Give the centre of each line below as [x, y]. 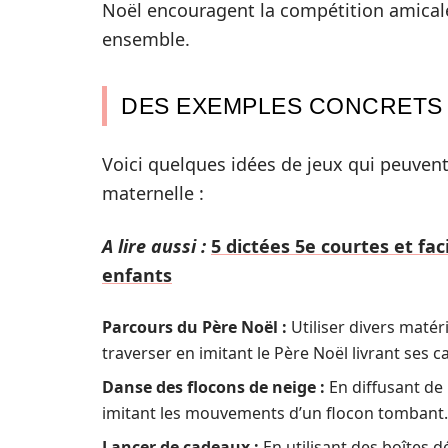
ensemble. [146, 39]
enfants [137, 275]
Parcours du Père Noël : [194, 327]
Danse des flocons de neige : [213, 387]
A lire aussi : [154, 246]
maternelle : [153, 193]
